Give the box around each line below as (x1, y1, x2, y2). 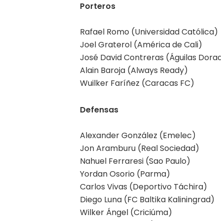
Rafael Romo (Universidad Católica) (80, 26, 218, 37)
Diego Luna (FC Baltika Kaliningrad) (80, 193, 215, 205)
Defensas (80, 104, 118, 115)
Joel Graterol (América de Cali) (80, 38, 202, 50)
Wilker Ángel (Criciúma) (80, 206, 172, 218)
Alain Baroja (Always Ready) (80, 64, 188, 76)
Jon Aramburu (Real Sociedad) (80, 142, 199, 154)
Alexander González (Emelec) (80, 129, 196, 141)
